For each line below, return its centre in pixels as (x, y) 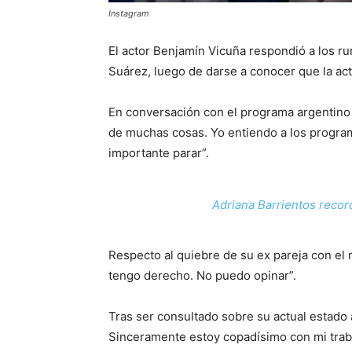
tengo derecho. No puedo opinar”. (204, 275)
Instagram (129, 13)
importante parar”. (160, 153)
